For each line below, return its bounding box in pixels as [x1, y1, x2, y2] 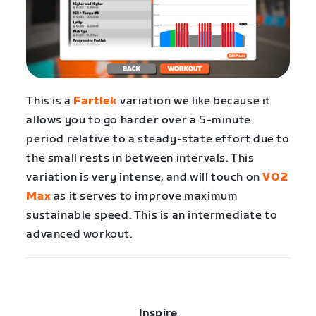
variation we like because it [117, 95, 271, 109]
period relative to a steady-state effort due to [26, 133, 290, 147]
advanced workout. [26, 228, 133, 242]
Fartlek [73, 95, 118, 109]
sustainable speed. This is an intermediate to [26, 209, 278, 223]
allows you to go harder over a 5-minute [26, 114, 251, 128]
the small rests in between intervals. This [26, 152, 255, 166]
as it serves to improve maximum [51, 190, 238, 204]
